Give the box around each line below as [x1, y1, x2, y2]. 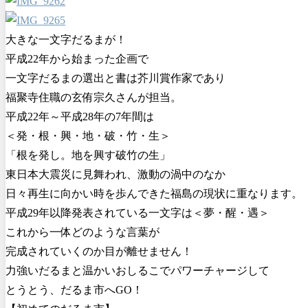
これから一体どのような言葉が [5, 225, 159, 238]
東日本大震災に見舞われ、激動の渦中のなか [5, 168, 225, 180]
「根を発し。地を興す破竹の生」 [5, 148, 170, 161]
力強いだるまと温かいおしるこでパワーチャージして [5, 264, 269, 276]
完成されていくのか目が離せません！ [5, 245, 192, 257]
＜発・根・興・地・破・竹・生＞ [5, 129, 170, 142]
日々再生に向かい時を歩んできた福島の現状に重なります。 [5, 187, 302, 199]
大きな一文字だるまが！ [5, 33, 126, 45]
